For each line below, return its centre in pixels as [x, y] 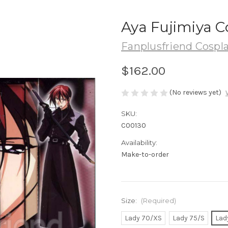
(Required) [158, 201]
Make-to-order [145, 155]
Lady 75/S [188, 218]
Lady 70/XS [143, 218]
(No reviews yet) [195, 92]
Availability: [139, 143]
